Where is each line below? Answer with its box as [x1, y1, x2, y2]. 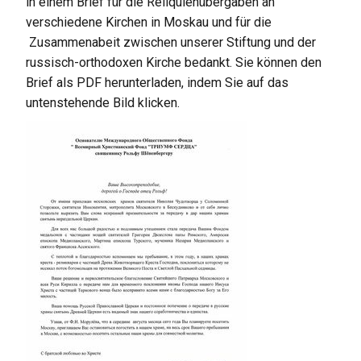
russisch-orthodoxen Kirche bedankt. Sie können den [26, 54, 322, 70]
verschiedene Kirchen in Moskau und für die [26, 14, 272, 30]
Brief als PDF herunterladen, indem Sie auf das [26, 74, 289, 90]
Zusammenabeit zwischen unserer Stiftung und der [26, 34, 317, 50]
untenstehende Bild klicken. [26, 94, 180, 110]
